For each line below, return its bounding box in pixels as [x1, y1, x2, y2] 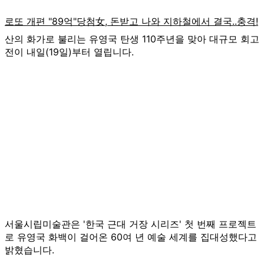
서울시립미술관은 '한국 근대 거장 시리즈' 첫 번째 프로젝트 [5, 217, 256, 230]
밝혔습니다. [5, 243, 54, 256]
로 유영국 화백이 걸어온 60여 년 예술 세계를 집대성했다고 [5, 230, 257, 243]
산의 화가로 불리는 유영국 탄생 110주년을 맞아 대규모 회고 [5, 32, 259, 45]
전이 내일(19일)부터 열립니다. [5, 45, 134, 58]
